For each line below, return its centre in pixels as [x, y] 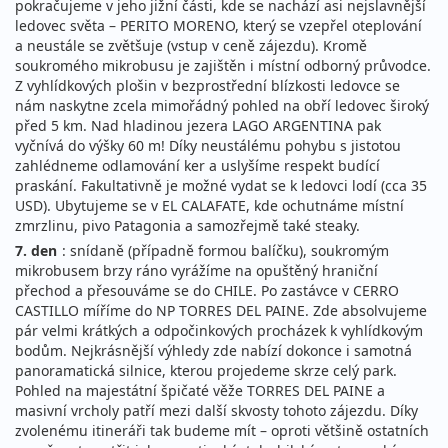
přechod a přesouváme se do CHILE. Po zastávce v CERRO [207, 291]
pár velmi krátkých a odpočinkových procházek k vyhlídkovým [219, 331]
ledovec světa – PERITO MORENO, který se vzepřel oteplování [218, 26]
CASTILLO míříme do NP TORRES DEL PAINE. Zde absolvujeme [221, 311]
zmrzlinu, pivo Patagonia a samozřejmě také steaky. [187, 226]
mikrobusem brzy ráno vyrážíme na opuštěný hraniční [196, 271]
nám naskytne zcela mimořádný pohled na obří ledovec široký [222, 106]
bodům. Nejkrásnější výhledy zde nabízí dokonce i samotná [213, 351]
